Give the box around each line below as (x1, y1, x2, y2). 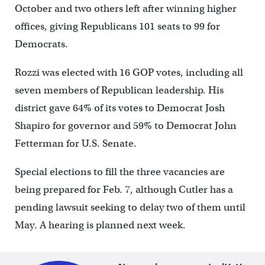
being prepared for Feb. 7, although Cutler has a (14, 183, 233, 196)
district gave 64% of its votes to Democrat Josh (14, 101, 225, 114)
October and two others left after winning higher (14, 2, 237, 15)
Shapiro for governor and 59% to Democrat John (14, 119, 237, 132)
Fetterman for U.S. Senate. (14, 137, 137, 150)
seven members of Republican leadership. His (14, 83, 224, 96)
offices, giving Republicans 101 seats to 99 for (14, 20, 220, 33)
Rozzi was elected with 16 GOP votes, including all (14, 66, 243, 79)
